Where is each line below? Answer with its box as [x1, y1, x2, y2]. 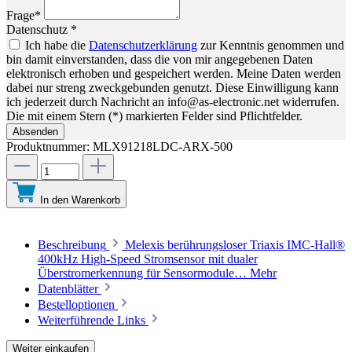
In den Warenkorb [40, 194, 120, 207]
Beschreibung [38, 238, 106, 252]
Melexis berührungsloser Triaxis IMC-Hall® [125, 238, 345, 252]
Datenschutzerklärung [89, 38, 197, 53]
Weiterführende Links [38, 313, 145, 328]
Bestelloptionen [38, 298, 115, 312]
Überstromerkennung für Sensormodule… [38, 266, 250, 280]
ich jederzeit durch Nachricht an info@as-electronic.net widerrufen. [6, 95, 339, 109]
